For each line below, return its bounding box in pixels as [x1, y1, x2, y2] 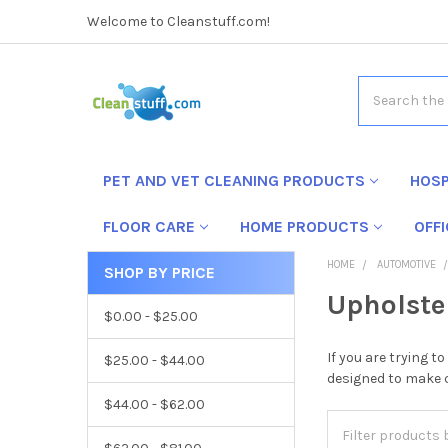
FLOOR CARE [102, 216, 195, 236]
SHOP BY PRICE [103, 262, 215, 282]
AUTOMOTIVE [377, 257, 437, 271]
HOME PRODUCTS [239, 216, 369, 236]
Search [357, 77, 404, 95]
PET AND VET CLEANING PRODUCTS [102, 170, 365, 190]
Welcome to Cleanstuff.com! [86, 12, 270, 30]
